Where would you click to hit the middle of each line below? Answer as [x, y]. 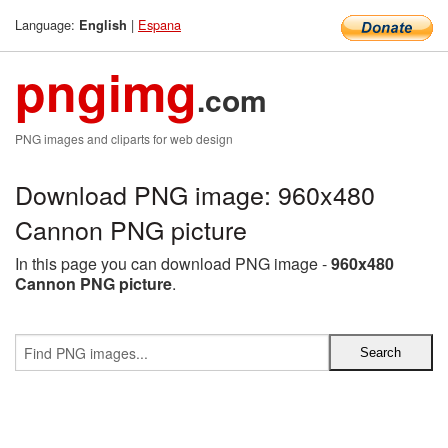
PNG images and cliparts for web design [124, 138]
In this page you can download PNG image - [173, 263]
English [103, 25]
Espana [159, 24]
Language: [47, 24]
